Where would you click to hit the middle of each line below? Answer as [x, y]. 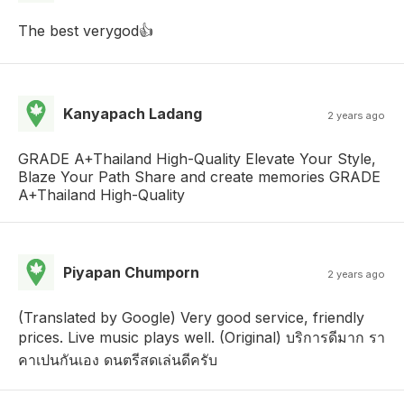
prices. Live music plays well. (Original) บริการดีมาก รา [202, 338]
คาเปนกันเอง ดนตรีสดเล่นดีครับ [118, 360]
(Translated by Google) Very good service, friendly [191, 318]
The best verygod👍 [86, 31]
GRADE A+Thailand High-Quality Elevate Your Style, [197, 159]
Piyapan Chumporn [131, 273]
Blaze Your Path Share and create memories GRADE [199, 177]
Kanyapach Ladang [133, 114]
